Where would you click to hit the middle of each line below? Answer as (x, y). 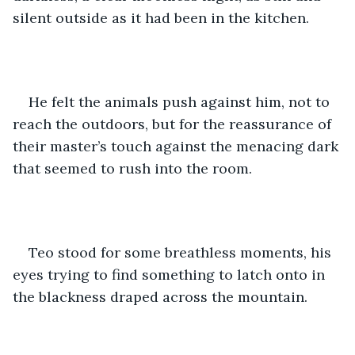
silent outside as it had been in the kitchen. (163, 17)
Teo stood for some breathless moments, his (182, 252)
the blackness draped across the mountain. (160, 296)
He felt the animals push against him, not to (181, 101)
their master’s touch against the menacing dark (177, 146)
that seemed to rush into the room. (132, 168)
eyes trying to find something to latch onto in (171, 274)
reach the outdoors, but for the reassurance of (174, 124)
